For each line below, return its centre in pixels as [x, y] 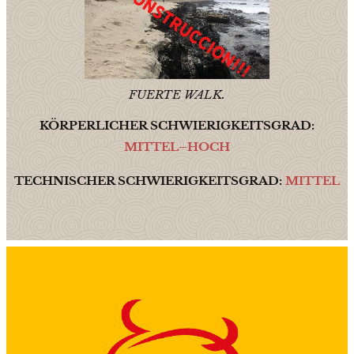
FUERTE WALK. [177, 94]
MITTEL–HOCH [177, 146]
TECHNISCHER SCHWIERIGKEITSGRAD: [150, 180]
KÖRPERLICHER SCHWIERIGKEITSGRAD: [177, 125]
